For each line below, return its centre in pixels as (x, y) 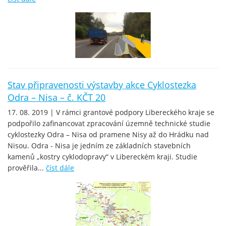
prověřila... (27, 167)
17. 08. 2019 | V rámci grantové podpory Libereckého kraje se (111, 112)
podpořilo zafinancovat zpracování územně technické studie (109, 123)
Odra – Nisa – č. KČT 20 (56, 97)
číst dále (60, 167)
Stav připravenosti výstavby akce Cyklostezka (102, 84)
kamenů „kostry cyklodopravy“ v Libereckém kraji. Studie (102, 156)
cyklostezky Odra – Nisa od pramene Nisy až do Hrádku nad (108, 134)
